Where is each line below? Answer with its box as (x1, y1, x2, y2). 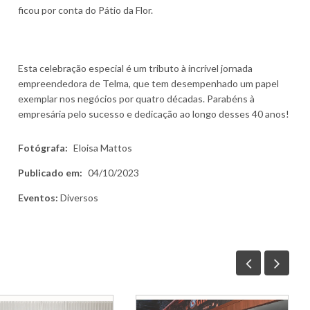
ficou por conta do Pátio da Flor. (17, 4, 153, 17)
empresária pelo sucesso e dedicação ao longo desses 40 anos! (17, 108, 289, 120)
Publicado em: (17, 167, 82, 179)
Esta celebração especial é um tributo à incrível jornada (17, 62, 253, 75)
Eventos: (17, 192, 60, 204)
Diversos (60, 192, 98, 204)
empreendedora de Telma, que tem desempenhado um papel (17, 77, 279, 90)
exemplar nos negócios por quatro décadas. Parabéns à (17, 93, 255, 105)
